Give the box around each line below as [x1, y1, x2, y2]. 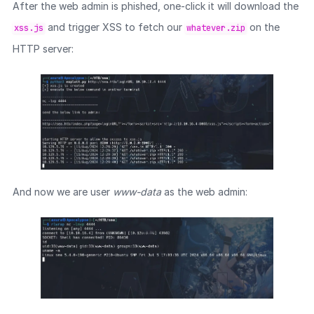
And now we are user [12, 185, 113, 198]
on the [246, 20, 280, 33]
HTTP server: [12, 42, 74, 55]
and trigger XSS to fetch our [44, 20, 185, 33]
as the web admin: [161, 185, 247, 198]
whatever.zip [186, 22, 245, 34]
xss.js [13, 22, 43, 34]
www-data [112, 185, 161, 198]
